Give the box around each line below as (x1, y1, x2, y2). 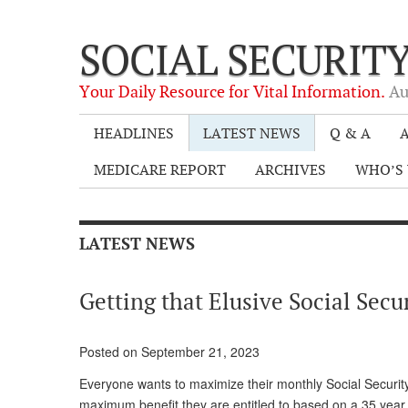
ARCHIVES (255, 159, 326, 179)
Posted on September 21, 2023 (79, 342, 260, 361)
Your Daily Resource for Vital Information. (79, 80, 389, 102)
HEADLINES (94, 123, 174, 143)
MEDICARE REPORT (94, 159, 226, 179)
